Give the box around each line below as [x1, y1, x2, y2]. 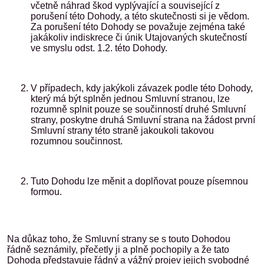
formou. [31, 187, 67, 197]
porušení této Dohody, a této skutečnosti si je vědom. [31, 11, 249, 21]
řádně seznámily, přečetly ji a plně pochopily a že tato [7, 245, 229, 255]
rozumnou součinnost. [31, 136, 123, 146]
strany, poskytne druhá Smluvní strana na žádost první [31, 115, 255, 125]
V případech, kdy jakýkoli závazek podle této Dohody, [31, 83, 253, 93]
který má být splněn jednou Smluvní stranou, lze [31, 94, 230, 104]
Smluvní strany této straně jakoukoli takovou [31, 126, 214, 136]
